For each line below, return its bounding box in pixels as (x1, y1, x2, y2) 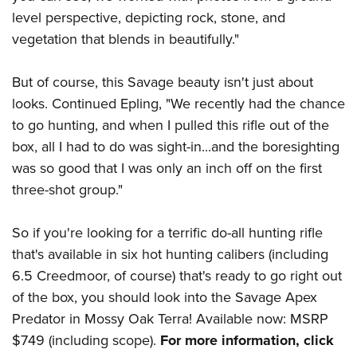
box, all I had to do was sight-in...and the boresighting (12, 135, 339, 157)
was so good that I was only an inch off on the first (12, 157, 322, 178)
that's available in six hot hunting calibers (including (12, 243, 328, 265)
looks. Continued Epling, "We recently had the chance (12, 92, 345, 114)
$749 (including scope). (12, 329, 156, 351)
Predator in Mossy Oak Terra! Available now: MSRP (12, 308, 328, 329)
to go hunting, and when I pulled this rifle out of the (12, 114, 329, 135)
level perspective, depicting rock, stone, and (12, 6, 285, 28)
